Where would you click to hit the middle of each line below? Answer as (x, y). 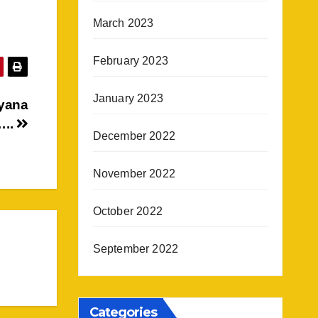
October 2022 (127, 211)
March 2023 (123, 23)
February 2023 (131, 61)
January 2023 (128, 98)
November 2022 (134, 174)
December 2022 (134, 136)
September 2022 (136, 249)
